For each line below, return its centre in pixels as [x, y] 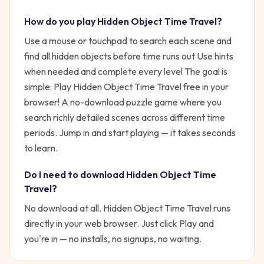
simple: [39, 87]
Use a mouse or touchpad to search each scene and [128, 41]
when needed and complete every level [104, 71]
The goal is [206, 71]
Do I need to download [75, 174]
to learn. [41, 148]
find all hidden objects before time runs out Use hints [129, 56]
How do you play [61, 21]
